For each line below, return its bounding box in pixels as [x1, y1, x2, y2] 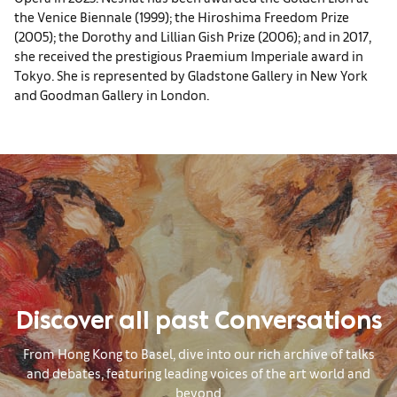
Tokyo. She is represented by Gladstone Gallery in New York [14, 66, 368, 83]
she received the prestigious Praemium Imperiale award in [14, 47, 363, 64]
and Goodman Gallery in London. [14, 86, 209, 103]
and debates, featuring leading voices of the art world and [27, 363, 370, 381]
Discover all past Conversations [15, 310, 382, 339]
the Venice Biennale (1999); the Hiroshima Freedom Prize [14, 8, 349, 25]
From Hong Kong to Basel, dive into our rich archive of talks [22, 344, 375, 362]
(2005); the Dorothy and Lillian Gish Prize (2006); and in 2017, [14, 27, 371, 44]
